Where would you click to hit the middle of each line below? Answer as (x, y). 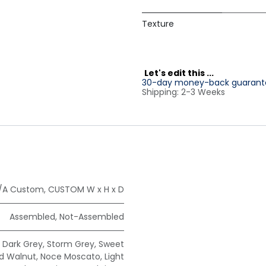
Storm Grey (71, 244)
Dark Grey (23, 244)
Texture (158, 24)
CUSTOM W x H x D (86, 190)
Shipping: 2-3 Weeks (183, 92)
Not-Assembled (92, 217)
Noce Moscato (70, 257)
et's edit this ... (182, 73)
